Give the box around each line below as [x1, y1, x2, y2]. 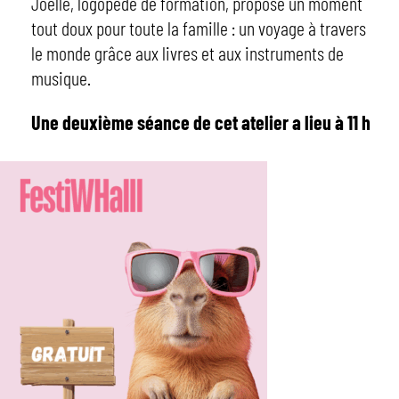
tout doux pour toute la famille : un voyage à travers [30, 16, 366, 39]
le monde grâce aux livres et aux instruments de [30, 41, 344, 64]
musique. [30, 66, 91, 89]
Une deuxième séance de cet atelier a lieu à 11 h [30, 110, 370, 134]
